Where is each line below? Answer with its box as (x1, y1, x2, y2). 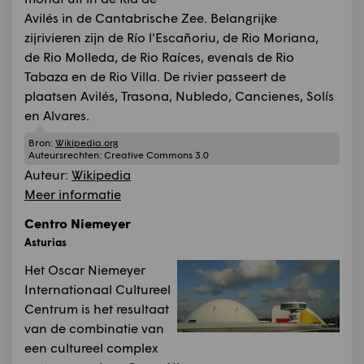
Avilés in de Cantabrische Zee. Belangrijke (24, 9, 277, 25)
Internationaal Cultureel (24, 281, 171, 297)
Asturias (24, 236, 67, 249)
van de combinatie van (24, 320, 164, 336)
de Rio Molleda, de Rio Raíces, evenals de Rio (24, 48, 294, 64)
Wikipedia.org (55, 136, 118, 149)
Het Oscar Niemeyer (24, 262, 145, 278)
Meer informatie (24, 186, 121, 202)
